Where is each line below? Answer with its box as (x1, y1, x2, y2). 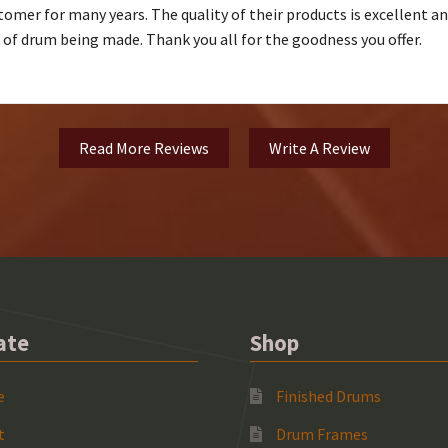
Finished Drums (275, 385, 381, 406)
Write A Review (268, 138, 370, 159)
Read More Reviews (78, 138, 209, 159)
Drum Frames (275, 423, 368, 444)
